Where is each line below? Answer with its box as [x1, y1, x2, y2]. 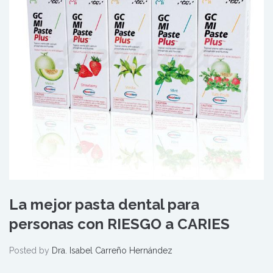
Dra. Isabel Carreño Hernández [52, 245, 172, 255]
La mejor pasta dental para [9, 195, 199, 213]
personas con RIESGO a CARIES [9, 214, 230, 233]
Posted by [9, 245, 52, 255]
